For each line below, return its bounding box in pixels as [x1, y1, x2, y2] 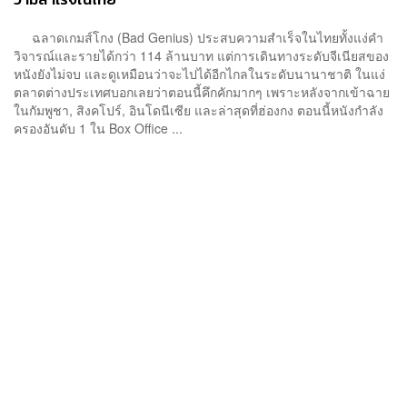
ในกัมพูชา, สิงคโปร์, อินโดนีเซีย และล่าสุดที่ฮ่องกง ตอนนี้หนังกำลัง [14, 100, 383, 119]
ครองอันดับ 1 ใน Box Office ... [14, 118, 183, 137]
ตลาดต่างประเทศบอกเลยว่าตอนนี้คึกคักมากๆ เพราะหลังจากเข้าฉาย [14, 82, 390, 101]
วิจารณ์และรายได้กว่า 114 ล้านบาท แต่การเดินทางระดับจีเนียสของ [14, 45, 389, 65]
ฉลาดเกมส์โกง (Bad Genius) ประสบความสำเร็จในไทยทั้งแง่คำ [14, 27, 383, 46]
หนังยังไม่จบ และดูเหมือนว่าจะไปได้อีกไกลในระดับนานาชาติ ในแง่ [14, 64, 385, 83]
